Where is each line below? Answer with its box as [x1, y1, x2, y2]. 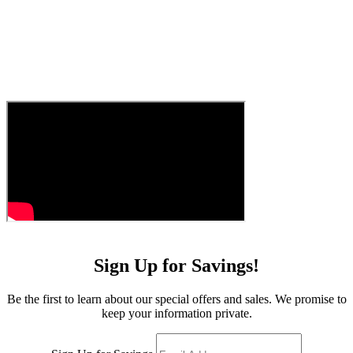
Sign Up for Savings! [94, 255, 259, 277]
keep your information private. [101, 307, 252, 321]
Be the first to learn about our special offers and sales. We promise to [6, 292, 347, 307]
